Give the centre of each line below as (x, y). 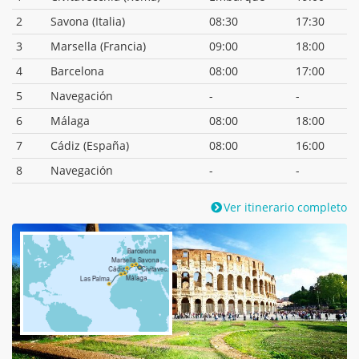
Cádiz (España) (90, 145)
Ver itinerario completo (285, 207)
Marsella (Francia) (98, 46)
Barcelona (77, 71)
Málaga (70, 120)
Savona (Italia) (88, 21)
